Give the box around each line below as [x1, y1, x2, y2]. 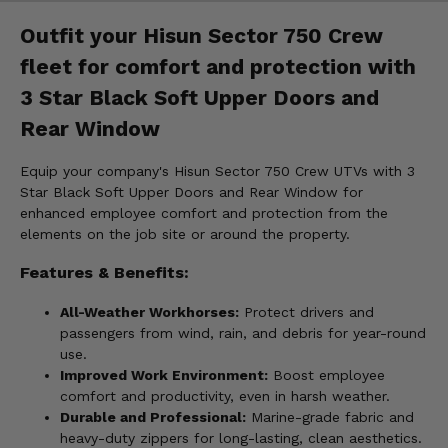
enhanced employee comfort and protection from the [20, 205, 388, 222]
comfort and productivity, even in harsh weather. [60, 387, 390, 404]
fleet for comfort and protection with [20, 53, 416, 79]
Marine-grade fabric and [246, 408, 414, 425]
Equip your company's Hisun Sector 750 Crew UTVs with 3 [20, 163, 415, 180]
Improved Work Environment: [60, 366, 268, 383]
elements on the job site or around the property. [20, 226, 350, 243]
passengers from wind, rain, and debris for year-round [60, 324, 426, 341]
